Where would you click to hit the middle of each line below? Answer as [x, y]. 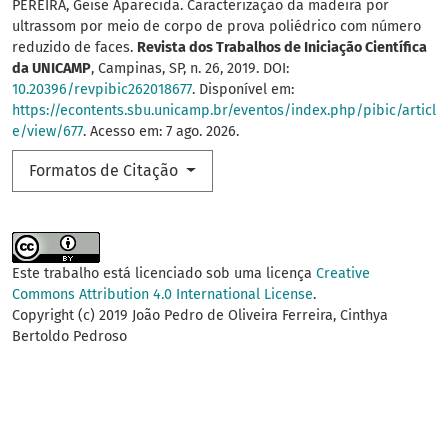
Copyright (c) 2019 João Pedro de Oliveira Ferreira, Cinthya [200, 316]
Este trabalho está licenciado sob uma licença [164, 274]
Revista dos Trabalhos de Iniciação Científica [282, 48]
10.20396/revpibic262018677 [102, 90]
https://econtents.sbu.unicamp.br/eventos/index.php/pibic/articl [224, 111]
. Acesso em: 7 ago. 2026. [161, 132]
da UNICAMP [51, 69]
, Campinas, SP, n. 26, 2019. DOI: [190, 69]
